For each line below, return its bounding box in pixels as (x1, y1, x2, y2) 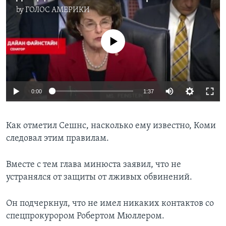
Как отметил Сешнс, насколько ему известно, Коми (6, 121, 216, 131)
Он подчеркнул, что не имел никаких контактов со (6, 198, 214, 208)
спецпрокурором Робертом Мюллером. (6, 211, 164, 221)
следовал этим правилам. (6, 133, 109, 143)
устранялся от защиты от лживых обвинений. (6, 172, 192, 182)
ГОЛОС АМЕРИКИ (25, 6, 90, 15)
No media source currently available (47, 30, 187, 40)
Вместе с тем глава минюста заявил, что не (6, 159, 181, 169)
